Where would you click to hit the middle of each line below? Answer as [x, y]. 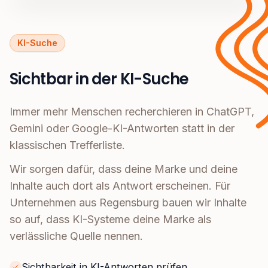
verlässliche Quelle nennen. [76, 236]
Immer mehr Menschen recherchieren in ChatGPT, [132, 112]
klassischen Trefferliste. [67, 145]
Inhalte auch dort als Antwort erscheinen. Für [120, 186]
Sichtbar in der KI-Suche [99, 79]
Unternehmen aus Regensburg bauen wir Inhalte [128, 203]
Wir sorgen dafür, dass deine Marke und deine [124, 169]
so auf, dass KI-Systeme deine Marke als [110, 220]
